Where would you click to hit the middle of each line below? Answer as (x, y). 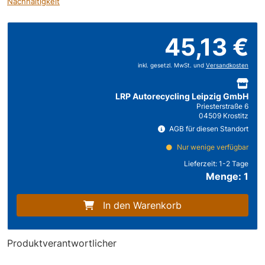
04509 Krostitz (224, 115)
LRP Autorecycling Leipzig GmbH (182, 96)
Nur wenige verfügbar (212, 147)
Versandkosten (227, 65)
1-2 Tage (234, 163)
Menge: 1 (227, 176)
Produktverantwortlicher (62, 243)
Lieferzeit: (201, 163)
